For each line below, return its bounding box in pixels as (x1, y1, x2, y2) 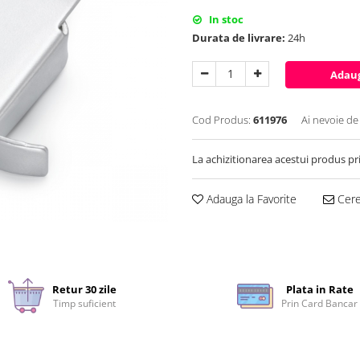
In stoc (207, 11, 243, 27)
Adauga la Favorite (203, 190, 297, 207)
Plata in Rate (285, 282, 354, 297)
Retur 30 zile (52, 282, 117, 297)
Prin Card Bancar (281, 297, 358, 311)
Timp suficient (53, 297, 117, 311)
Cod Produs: (192, 112, 251, 127)
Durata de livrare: (192, 30, 285, 45)
